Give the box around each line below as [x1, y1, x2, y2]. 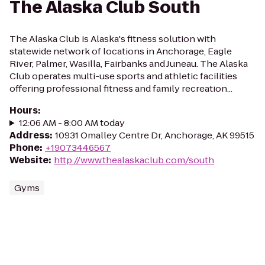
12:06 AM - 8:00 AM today [18, 117, 125, 129]
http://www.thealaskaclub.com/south [54, 154, 214, 166]
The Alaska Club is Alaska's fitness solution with [9, 33, 216, 45]
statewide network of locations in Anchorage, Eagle [9, 45, 232, 57]
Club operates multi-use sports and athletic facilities [9, 70, 237, 82]
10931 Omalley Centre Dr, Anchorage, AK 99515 [55, 129, 254, 141]
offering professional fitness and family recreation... [9, 82, 232, 95]
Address [9, 129, 50, 141]
